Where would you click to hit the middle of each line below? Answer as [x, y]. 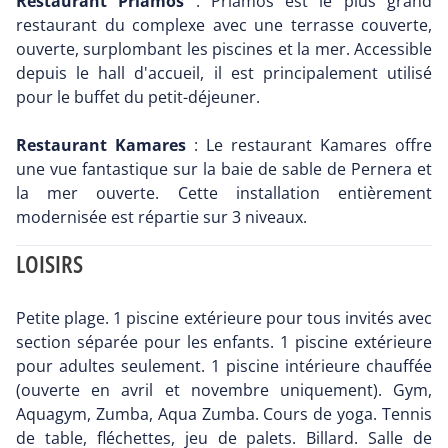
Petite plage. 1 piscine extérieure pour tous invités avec [224, 318]
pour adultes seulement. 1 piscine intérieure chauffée [224, 366]
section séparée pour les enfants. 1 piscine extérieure [224, 342]
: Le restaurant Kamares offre [313, 145]
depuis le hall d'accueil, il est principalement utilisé [224, 73]
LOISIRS [49, 264]
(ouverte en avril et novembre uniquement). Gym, [224, 390]
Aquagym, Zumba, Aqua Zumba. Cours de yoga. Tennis [224, 414]
